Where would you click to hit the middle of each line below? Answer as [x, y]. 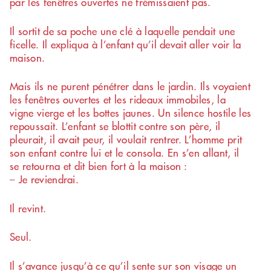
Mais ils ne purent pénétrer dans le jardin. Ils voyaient [130, 86]
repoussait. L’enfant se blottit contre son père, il [115, 126]
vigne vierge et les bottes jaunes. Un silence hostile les [131, 113]
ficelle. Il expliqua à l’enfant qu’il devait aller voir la [126, 44]
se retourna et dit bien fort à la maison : [99, 166]
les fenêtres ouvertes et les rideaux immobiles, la [118, 100]
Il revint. [28, 208]
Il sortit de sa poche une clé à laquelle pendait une [122, 31]
